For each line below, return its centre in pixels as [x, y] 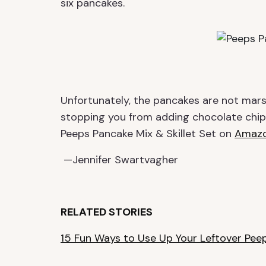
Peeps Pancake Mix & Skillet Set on [148, 133]
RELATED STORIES [107, 212]
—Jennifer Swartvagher [119, 159]
